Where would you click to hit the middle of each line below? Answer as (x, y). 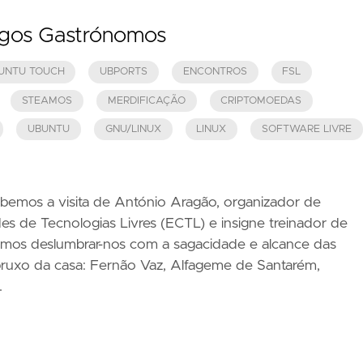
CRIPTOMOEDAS (261, 100)
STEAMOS (47, 100)
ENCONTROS (215, 72)
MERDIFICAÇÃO (146, 100)
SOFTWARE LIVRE (306, 130)
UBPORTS (124, 72)
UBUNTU (49, 130)
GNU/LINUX (133, 130)
